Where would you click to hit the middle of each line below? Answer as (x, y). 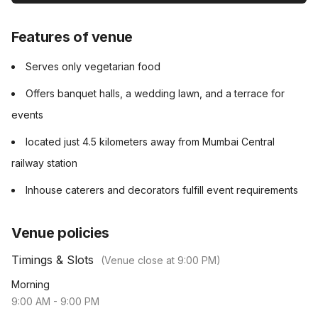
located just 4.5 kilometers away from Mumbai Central (150, 142)
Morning (31, 284)
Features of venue (72, 37)
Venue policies (61, 233)
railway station (44, 163)
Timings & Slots (53, 260)
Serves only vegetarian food (93, 66)
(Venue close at (139, 260)
